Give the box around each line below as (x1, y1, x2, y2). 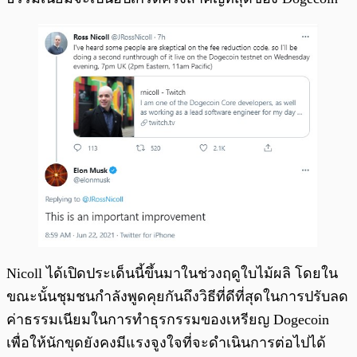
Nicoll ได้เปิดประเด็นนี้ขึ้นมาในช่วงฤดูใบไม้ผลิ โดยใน (6, 265, 338, 281)
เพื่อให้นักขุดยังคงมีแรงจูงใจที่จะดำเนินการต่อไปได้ (6, 334, 326, 351)
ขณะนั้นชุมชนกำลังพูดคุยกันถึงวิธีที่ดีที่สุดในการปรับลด (6, 288, 348, 304)
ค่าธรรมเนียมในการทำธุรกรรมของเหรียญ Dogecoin (6, 311, 329, 328)
